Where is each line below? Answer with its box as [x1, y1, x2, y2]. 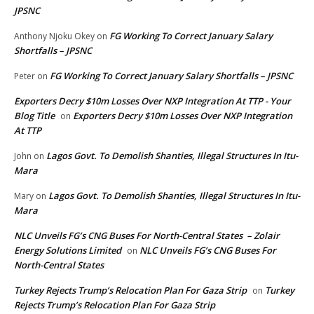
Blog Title [14, 109, 55, 122]
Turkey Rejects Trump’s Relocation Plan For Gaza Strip [14, 283, 247, 296]
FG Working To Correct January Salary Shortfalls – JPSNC [50, 69, 293, 82]
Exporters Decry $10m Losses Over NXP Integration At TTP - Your [14, 94, 291, 107]
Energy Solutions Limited [14, 243, 121, 257]
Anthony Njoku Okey [14, 29, 95, 42]
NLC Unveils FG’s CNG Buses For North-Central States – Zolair [14, 228, 280, 242]
